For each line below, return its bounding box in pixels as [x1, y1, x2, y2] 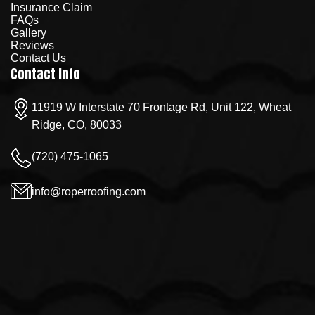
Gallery [11, 26, 46, 39]
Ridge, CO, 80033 [32, 118, 122, 131]
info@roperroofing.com [32, 185, 146, 198]
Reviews [11, 39, 54, 51]
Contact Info [11, 64, 80, 84]
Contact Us [11, 51, 66, 64]
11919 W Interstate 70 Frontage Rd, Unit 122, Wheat [32, 101, 291, 113]
